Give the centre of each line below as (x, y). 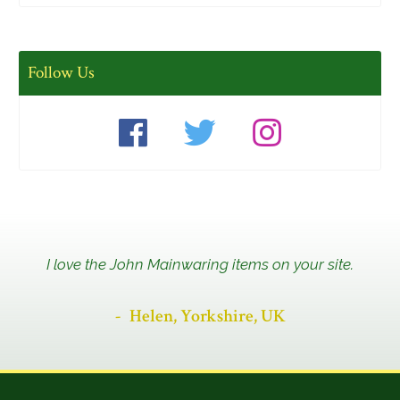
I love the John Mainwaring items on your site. (200, 265)
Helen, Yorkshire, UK (207, 317)
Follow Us (62, 72)
